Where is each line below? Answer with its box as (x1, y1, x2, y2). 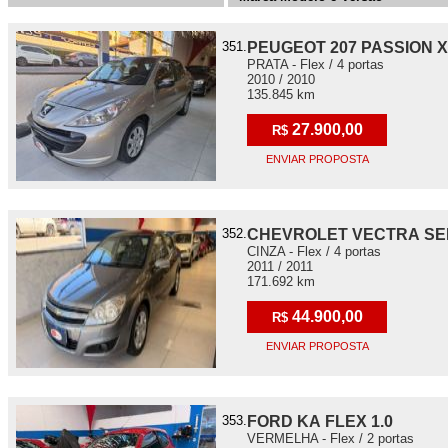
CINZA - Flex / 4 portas (247, 244, 381, 259)
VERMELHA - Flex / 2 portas (247, 431, 414, 446)
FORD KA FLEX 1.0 (247, 413, 393, 430)
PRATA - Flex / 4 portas (247, 57, 384, 72)
